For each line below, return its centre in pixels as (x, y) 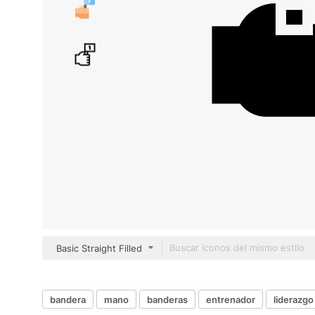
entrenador (231, 299)
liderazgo (294, 299)
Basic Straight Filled (99, 248)
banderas (167, 299)
